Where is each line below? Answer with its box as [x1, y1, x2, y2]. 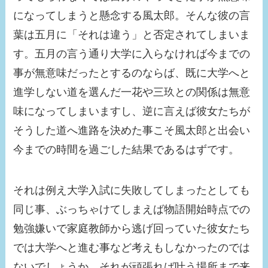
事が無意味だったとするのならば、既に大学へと [13, 66, 251, 79]
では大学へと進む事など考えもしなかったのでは [13, 241, 251, 254]
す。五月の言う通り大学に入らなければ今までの [13, 47, 251, 60]
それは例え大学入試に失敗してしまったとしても [13, 184, 251, 196]
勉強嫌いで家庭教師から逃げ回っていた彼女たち [13, 222, 251, 234]
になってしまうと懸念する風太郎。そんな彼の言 [13, 9, 251, 22]
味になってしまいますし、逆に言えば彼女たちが [13, 105, 251, 117]
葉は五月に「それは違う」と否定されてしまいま [13, 28, 251, 41]
